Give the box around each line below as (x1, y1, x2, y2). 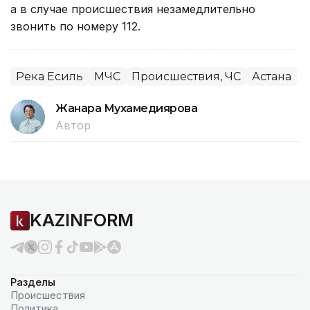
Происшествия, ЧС (131, 69, 241, 83)
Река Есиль (16, 69, 83, 83)
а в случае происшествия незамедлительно (10, 1, 255, 16)
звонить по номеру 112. (10, 19, 140, 33)
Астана (252, 69, 291, 83)
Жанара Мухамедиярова (55, 101, 198, 115)
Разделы (10, 275, 55, 289)
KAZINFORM (30, 210, 134, 230)
